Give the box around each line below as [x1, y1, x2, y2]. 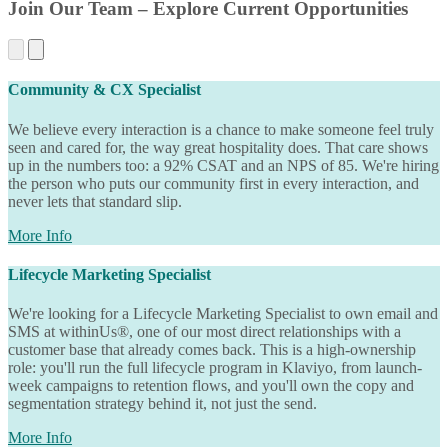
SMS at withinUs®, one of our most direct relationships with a [8, 323, 401, 341]
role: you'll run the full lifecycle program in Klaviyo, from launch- [8, 359, 422, 377]
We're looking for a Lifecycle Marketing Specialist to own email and [8, 305, 438, 323]
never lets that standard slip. [8, 192, 182, 210]
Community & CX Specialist [8, 81, 201, 99]
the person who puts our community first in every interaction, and [8, 174, 419, 192]
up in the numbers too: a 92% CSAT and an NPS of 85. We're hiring [8, 156, 439, 174]
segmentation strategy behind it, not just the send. [8, 395, 317, 413]
